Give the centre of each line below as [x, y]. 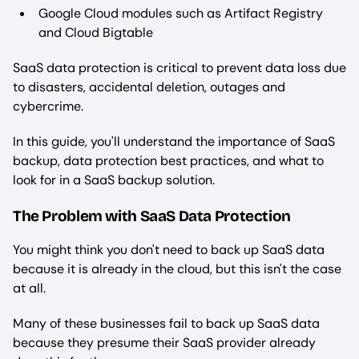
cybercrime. [50, 106]
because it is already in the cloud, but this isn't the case [177, 268]
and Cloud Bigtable [96, 32]
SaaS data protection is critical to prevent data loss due [179, 67]
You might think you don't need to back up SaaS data [169, 249]
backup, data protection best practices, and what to [168, 160]
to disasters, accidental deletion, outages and [149, 87]
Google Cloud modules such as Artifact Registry [181, 13]
